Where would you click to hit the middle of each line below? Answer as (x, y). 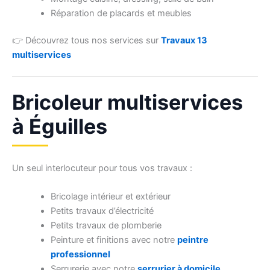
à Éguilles (60, 126)
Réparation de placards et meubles (121, 13)
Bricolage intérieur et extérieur (110, 196)
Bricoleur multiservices (127, 102)
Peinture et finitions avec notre (114, 240)
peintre (193, 240)
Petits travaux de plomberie (106, 225)
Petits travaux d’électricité (102, 211)
